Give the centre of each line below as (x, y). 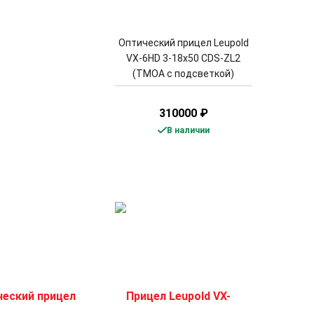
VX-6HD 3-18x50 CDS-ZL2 (183, 59)
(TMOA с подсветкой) (183, 74)
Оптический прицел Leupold (183, 43)
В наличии (188, 131)
